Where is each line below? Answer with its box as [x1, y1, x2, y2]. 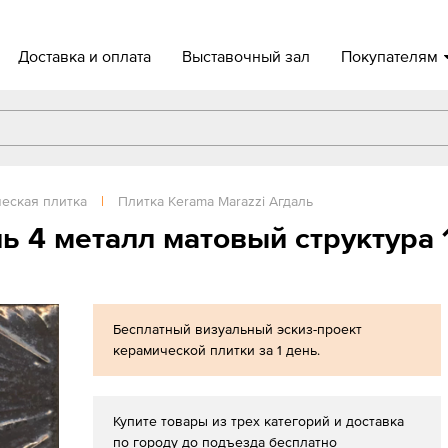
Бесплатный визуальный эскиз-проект [113, 321, 363, 337]
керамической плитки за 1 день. [113, 342, 321, 358]
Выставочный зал [182, 47, 311, 65]
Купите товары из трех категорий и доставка [113, 413, 405, 429]
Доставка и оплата [18, 47, 152, 65]
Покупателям [341, 47, 439, 65]
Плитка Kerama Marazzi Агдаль [118, 193, 313, 209]
